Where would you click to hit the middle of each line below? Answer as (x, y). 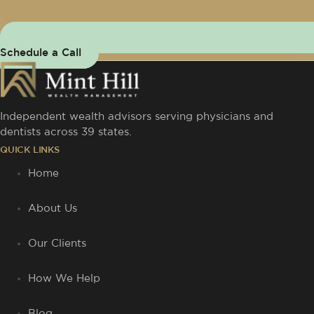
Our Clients (57, 243)
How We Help (64, 278)
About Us (53, 208)
